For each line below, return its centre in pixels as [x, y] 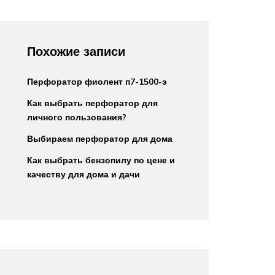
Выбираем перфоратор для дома [100, 139]
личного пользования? [77, 117]
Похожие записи [76, 51]
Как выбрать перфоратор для [92, 103]
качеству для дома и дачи [83, 174]
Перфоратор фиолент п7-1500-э [97, 82]
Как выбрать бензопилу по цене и [101, 160]
